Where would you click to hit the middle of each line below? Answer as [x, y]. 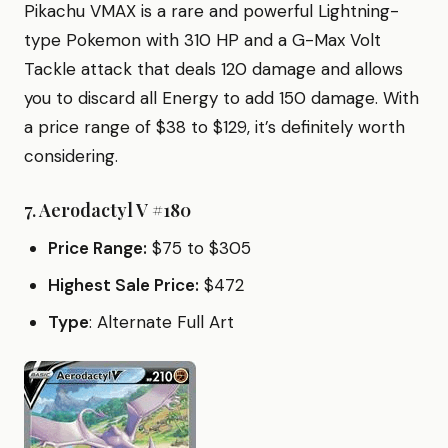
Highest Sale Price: [123, 284]
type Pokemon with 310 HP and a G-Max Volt [202, 39]
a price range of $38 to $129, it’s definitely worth [214, 126]
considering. [71, 155]
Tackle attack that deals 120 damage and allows [213, 68]
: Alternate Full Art [161, 321]
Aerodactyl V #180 [115, 209]
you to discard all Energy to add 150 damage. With [221, 97]
